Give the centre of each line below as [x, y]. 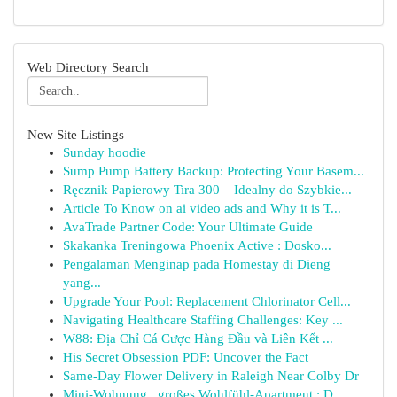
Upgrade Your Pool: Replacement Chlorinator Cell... [207, 301]
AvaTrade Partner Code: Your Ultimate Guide [188, 227]
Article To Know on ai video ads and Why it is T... [202, 208]
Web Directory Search [88, 67]
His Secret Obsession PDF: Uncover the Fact [186, 357]
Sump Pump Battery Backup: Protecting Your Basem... [214, 171]
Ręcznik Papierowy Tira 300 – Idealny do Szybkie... [207, 190]
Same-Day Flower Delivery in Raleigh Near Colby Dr [211, 376]
